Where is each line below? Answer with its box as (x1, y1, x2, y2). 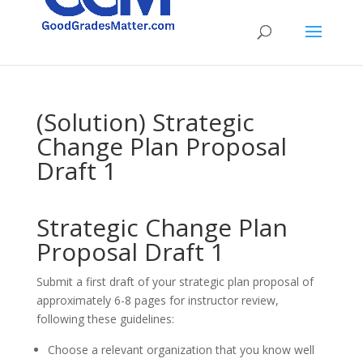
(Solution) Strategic (36, 105, 254, 139)
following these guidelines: (36, 311, 174, 327)
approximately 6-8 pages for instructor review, (36, 293, 279, 308)
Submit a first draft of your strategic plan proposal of (36, 274, 314, 289)
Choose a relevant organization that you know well (47, 342, 314, 357)
